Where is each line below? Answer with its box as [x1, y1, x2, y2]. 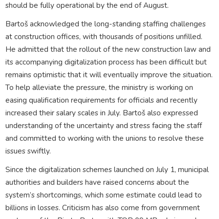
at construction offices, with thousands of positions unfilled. [5, 31, 202, 42]
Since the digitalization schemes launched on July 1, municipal [5, 164, 209, 175]
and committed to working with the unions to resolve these [5, 132, 204, 143]
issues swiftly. [5, 145, 51, 156]
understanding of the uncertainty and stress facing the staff [5, 120, 202, 131]
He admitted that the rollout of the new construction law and [5, 44, 211, 54]
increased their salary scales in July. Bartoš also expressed [5, 107, 198, 118]
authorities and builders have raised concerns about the [5, 176, 189, 187]
